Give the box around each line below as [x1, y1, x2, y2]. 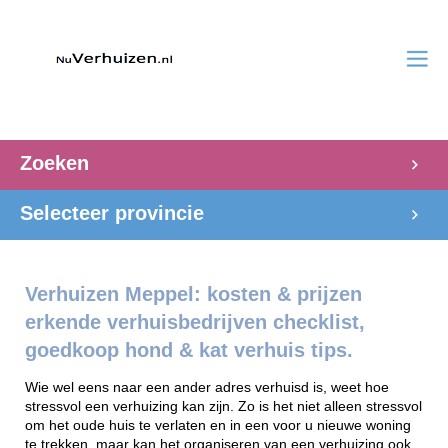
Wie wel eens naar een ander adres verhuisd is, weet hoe [25, 379, 389, 395]
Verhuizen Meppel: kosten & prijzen [25, 283, 362, 305]
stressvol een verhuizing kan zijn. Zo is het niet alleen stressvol [25, 398, 422, 414]
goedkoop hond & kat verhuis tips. [25, 339, 353, 361]
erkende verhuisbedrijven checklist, [25, 311, 365, 333]
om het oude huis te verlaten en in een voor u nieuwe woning [25, 417, 411, 433]
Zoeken [20, 152, 89, 174]
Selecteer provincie [20, 202, 204, 224]
